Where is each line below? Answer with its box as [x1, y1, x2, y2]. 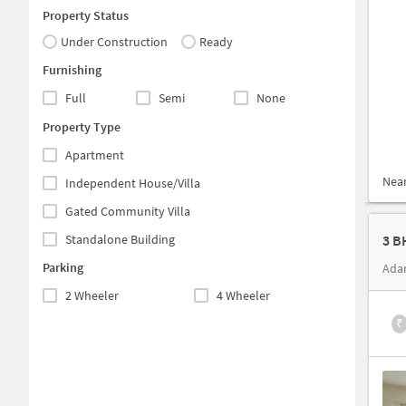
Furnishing [43, 62, 101, 79]
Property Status [43, 6, 129, 24]
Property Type [43, 118, 121, 135]
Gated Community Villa [65, 202, 190, 219]
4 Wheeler [217, 286, 271, 304]
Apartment [65, 146, 124, 163]
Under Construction [61, 33, 168, 50]
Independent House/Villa [65, 174, 200, 191]
